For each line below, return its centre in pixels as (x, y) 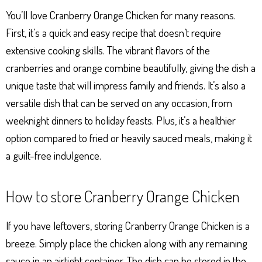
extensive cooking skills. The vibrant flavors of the (108, 50)
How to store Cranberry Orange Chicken (123, 196)
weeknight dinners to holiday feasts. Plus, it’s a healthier (121, 120)
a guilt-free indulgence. (54, 156)
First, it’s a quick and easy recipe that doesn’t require (113, 33)
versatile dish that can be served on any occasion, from (119, 103)
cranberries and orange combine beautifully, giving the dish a (131, 68)
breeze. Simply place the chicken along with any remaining (127, 243)
